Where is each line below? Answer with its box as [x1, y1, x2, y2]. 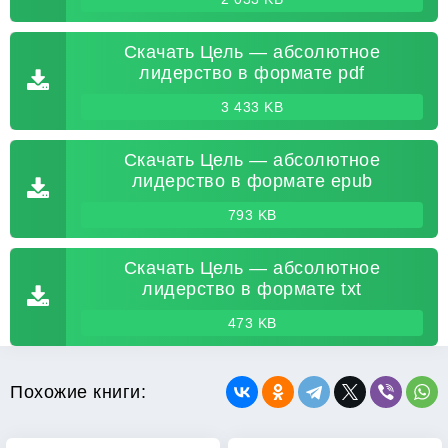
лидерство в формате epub [131, 171, 373, 191]
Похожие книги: [10, 381, 146, 402]
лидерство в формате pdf [139, 63, 365, 83]
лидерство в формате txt [142, 279, 362, 299]
